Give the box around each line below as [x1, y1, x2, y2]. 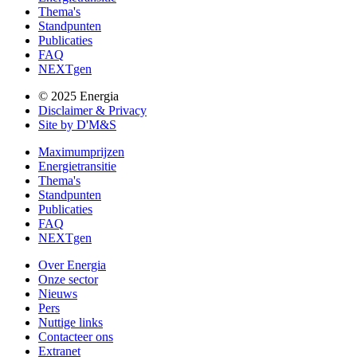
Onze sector [38, 272, 98, 286]
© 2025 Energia [38, 88, 119, 103]
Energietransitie [38, 159, 116, 173]
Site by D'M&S [38, 117, 116, 131]
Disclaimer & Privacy [38, 103, 147, 117]
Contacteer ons [38, 329, 113, 343]
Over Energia [38, 257, 106, 272]
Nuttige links [38, 315, 103, 329]
